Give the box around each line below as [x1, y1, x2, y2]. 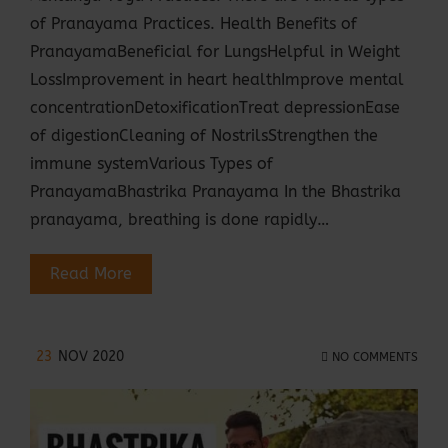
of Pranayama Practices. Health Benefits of [30, 14, 357, 34]
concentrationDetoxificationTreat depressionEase [30, 98, 400, 118]
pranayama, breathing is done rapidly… [30, 210, 329, 230]
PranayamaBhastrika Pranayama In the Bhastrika [30, 182, 401, 202]
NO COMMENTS [328, 349, 418, 364]
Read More [50, 264, 132, 284]
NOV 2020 [58, 348, 124, 366]
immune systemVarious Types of [30, 154, 273, 174]
